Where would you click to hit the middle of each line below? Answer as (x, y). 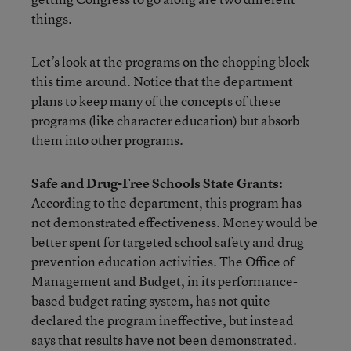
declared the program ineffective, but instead (163, 320)
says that (58, 340)
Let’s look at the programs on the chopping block (170, 62)
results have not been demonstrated (189, 340)
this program (242, 203)
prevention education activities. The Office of (163, 261)
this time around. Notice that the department (162, 81)
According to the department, (118, 203)
